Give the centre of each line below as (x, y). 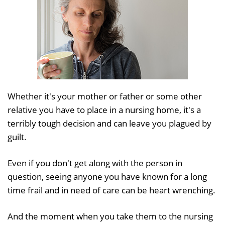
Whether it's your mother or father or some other (105, 96)
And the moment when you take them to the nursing (110, 216)
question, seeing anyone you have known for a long (107, 176)
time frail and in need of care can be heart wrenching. (111, 190)
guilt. (17, 137)
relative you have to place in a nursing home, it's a (104, 109)
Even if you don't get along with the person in (95, 163)
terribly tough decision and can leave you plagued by (109, 123)
